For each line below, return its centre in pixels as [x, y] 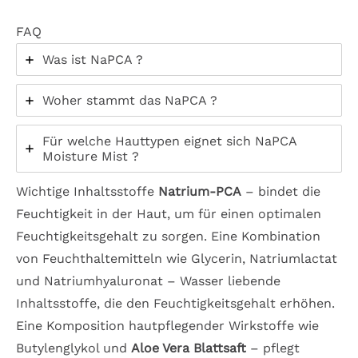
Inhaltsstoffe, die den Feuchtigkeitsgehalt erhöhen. [175, 304]
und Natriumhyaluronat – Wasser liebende [148, 281]
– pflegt [273, 348]
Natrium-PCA [200, 192]
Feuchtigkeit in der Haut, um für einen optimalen [169, 214]
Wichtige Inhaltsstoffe [87, 192]
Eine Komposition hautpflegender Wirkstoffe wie [167, 326]
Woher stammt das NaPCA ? [130, 101]
